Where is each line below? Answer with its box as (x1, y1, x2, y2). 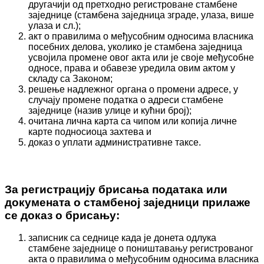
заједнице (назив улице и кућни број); (28, 105, 192, 116)
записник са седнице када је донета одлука (28, 233, 216, 243)
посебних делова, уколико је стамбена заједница (28, 42, 242, 52)
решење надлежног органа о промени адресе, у (28, 84, 238, 95)
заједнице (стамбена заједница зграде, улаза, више (28, 10, 254, 21)
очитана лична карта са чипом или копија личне (28, 116, 237, 127)
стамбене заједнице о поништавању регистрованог (28, 243, 253, 254)
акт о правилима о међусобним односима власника (28, 31, 253, 42)
